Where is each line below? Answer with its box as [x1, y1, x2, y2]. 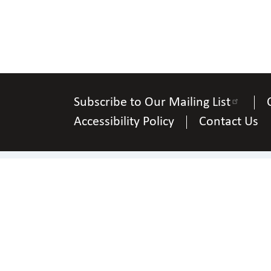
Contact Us [199, 115, 258, 129]
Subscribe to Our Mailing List [74, 96, 230, 109]
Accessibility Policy [74, 115, 174, 129]
